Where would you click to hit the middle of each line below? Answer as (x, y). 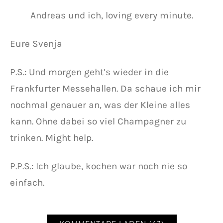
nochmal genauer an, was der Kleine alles (100, 105)
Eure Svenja (36, 43)
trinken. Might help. (52, 137)
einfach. (27, 182)
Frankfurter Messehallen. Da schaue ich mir (105, 88)
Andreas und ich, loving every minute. (111, 15)
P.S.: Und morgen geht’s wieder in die (89, 72)
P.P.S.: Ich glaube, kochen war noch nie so (99, 166)
